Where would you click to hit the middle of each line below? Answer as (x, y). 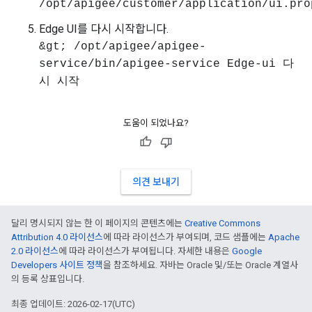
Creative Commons (223, 223)
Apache (284, 237)
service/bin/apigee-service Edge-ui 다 (166, 64)
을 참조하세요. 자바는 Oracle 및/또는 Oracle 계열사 (201, 265)
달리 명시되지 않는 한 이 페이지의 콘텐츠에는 (98, 223)
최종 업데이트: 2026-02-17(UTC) (73, 304)
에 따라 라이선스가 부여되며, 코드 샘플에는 (186, 237)
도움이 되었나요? (156, 123)
